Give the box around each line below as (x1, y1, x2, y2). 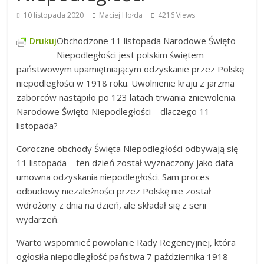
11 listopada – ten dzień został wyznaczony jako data (16, 157, 234, 169)
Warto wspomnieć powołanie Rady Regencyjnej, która (16, 236, 236, 248)
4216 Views (158, 10, 196, 20)
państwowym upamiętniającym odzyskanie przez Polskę (16, 63, 245, 75)
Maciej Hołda (99, 10, 143, 20)
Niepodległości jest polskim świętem (57, 49, 204, 61)
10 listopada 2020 (24, 10, 84, 20)
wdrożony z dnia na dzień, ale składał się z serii (16, 199, 207, 211)
